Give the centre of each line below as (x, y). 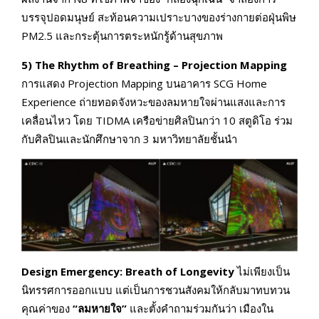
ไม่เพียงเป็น (262, 271)
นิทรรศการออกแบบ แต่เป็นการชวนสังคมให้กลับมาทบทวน (156, 289)
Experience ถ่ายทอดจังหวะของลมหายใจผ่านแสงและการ (153, 101)
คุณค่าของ (47, 308)
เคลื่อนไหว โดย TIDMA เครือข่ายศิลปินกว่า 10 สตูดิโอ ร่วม (157, 120)
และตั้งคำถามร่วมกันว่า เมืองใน (200, 308)
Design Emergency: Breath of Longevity (128, 271)
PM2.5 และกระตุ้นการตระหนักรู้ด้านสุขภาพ (122, 35)
